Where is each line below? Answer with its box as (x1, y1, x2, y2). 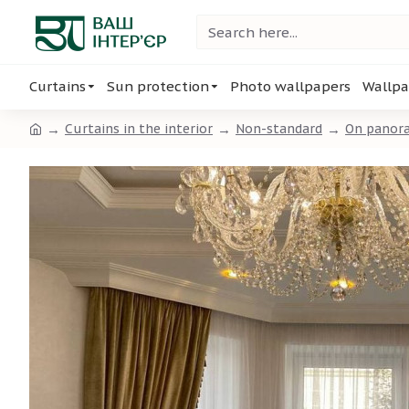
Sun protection (107, 78, 209, 95)
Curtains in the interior (65, 120, 213, 137)
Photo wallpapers (230, 78, 351, 95)
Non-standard (236, 120, 322, 137)
